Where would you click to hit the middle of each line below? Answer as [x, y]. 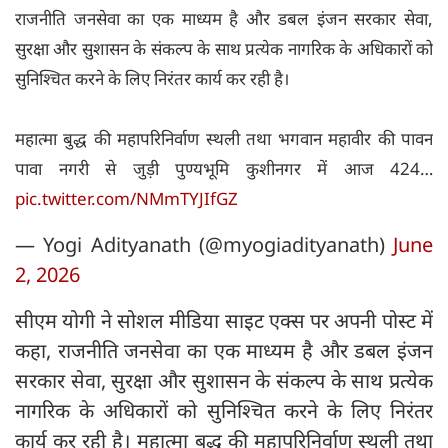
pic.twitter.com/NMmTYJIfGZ [126, 199]
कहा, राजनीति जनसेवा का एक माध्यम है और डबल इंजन [224, 351]
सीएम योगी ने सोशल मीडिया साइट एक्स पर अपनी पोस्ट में [224, 321]
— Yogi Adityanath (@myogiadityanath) [204, 245]
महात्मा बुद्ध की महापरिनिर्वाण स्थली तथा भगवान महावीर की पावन [224, 139]
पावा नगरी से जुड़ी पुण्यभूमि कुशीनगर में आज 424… [224, 169]
